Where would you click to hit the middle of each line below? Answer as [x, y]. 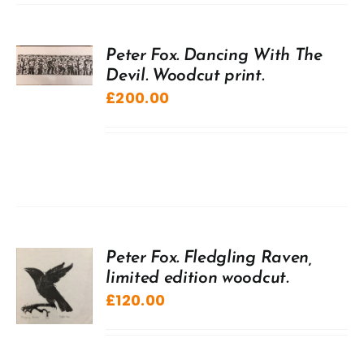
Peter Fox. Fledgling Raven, [209, 258]
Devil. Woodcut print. [185, 76]
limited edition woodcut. [197, 278]
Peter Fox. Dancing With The [214, 55]
